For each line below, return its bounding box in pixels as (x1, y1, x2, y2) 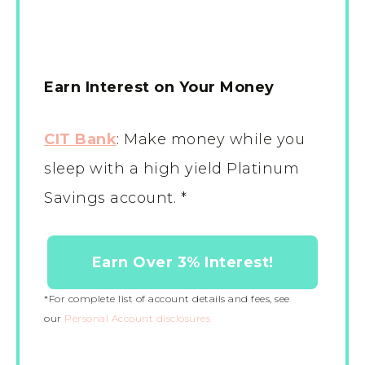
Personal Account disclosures (64, 312, 210, 325)
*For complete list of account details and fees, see (44, 292, 290, 306)
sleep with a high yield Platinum (44, 160, 299, 178)
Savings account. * (44, 189, 187, 208)
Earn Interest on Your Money (44, 78, 275, 97)
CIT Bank (44, 130, 117, 149)
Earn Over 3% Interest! (91, 253, 274, 272)
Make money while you (124, 130, 305, 149)
